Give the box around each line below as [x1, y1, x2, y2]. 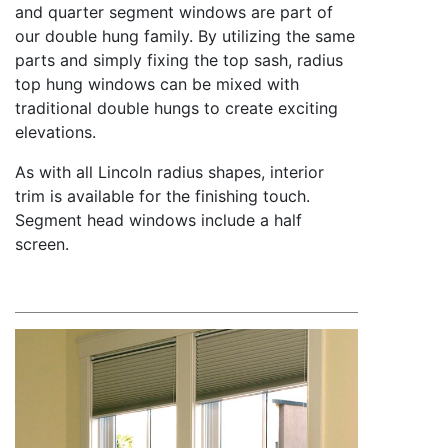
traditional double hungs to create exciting [15, 97, 338, 118]
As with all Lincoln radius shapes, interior [15, 161, 324, 182]
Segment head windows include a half [15, 209, 302, 230]
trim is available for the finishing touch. [15, 185, 310, 206]
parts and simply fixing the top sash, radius [15, 49, 343, 70]
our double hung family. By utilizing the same [15, 25, 355, 46]
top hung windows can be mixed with [15, 73, 299, 94]
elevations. [15, 121, 96, 142]
